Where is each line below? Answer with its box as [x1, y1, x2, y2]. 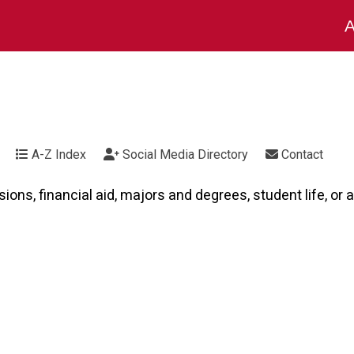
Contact [278, 147, 323, 162]
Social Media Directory [119, 147, 248, 162]
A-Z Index [28, 147, 86, 162]
